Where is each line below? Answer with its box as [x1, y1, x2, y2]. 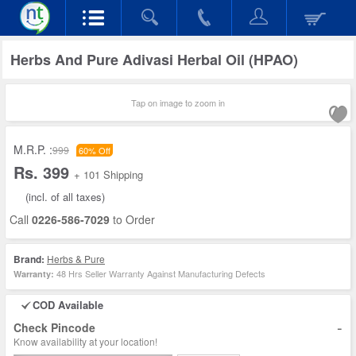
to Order [110, 211, 155, 227]
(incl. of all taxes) [25, 189, 105, 204]
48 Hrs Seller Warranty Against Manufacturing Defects [54, 267, 265, 280]
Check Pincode [14, 319, 95, 335]
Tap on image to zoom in [131, 96, 225, 109]
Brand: [14, 252, 44, 266]
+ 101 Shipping [74, 167, 143, 182]
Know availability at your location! [14, 335, 157, 348]
